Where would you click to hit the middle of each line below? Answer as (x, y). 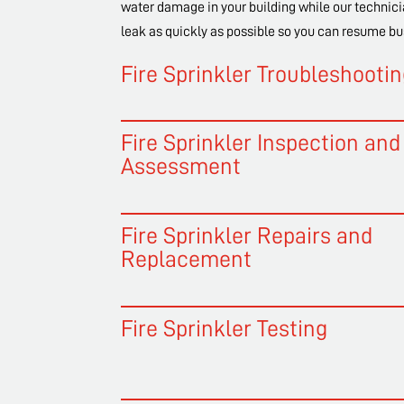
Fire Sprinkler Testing (225, 329)
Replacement (187, 259)
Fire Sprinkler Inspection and (261, 143)
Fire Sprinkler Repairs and (247, 236)
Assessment (181, 166)
